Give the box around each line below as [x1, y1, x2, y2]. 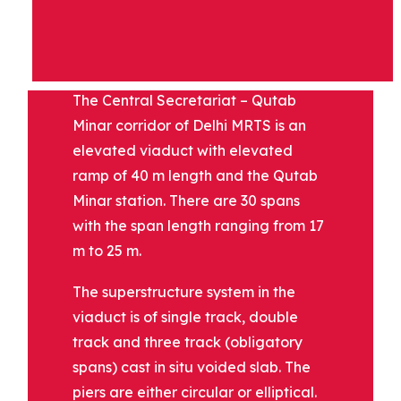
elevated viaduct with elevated [73, 141, 293, 159]
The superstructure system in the [73, 282, 295, 301]
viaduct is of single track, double [73, 307, 298, 326]
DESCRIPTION [73, 3, 254, 30]
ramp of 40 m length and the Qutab [73, 166, 318, 184]
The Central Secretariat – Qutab [73, 90, 296, 109]
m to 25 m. [73, 241, 141, 260]
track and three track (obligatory [73, 332, 303, 351]
